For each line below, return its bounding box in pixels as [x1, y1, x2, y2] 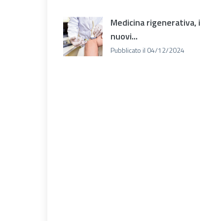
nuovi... [110, 29, 138, 43]
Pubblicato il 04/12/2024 [110, 44, 184, 55]
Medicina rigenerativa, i [110, 15, 200, 29]
